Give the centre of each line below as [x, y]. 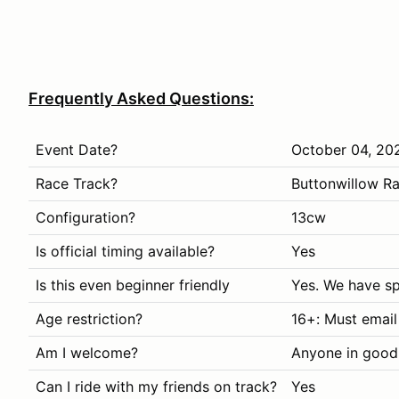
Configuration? [85, 217]
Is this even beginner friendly [133, 285]
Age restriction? [89, 319]
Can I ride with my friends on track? [156, 387]
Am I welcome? [87, 353]
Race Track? [77, 183]
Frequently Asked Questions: [141, 98]
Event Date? [77, 150]
